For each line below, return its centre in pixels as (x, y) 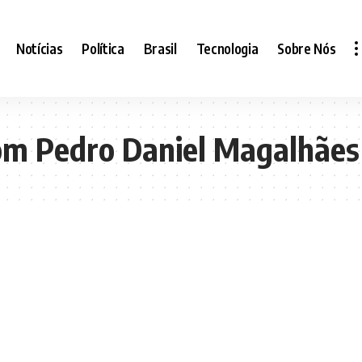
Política (103, 48)
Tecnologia (227, 48)
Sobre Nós (307, 48)
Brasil (160, 48)
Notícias (40, 48)
